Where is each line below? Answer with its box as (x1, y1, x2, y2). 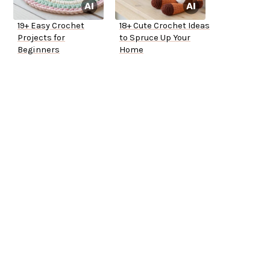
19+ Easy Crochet (17, 20, 84, 31)
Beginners (17, 45, 60, 55)
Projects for (17, 33, 65, 43)
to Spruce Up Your (119, 33, 190, 43)
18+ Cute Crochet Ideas (119, 20, 210, 31)
